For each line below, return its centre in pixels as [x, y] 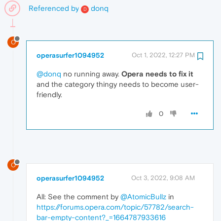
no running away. [91, 74]
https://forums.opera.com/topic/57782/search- [115, 207]
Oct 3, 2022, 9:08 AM [163, 178]
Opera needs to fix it [157, 74]
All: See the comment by [78, 197]
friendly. [49, 94]
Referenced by [54, 8]
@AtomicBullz [143, 197]
